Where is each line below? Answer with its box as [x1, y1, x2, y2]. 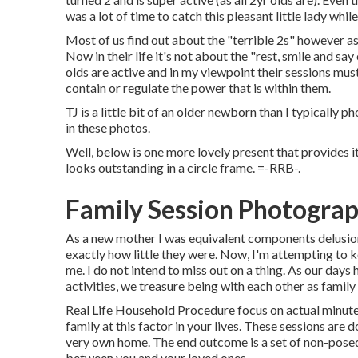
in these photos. [66, 120, 150, 135]
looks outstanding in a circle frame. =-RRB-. [66, 160, 300, 175]
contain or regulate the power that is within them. [66, 80, 331, 95]
